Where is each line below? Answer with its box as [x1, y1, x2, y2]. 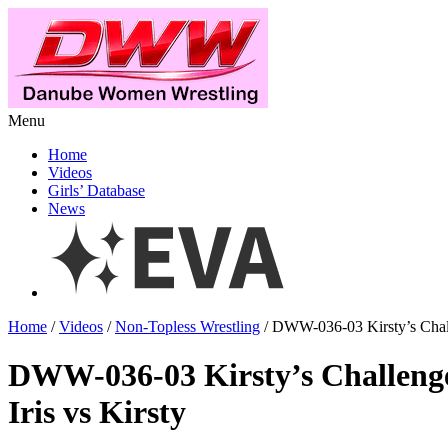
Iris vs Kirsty [8, 394, 186, 431]
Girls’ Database [48, 182, 145, 199]
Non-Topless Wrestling [115, 318, 260, 335]
